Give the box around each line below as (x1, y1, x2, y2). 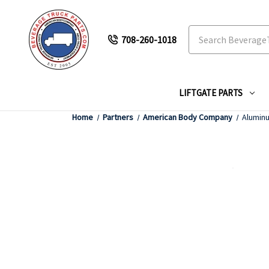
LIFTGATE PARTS (179, 87, 243, 98)
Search (189, 26, 216, 38)
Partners (103, 112, 133, 122)
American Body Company (143, 112, 232, 122)
